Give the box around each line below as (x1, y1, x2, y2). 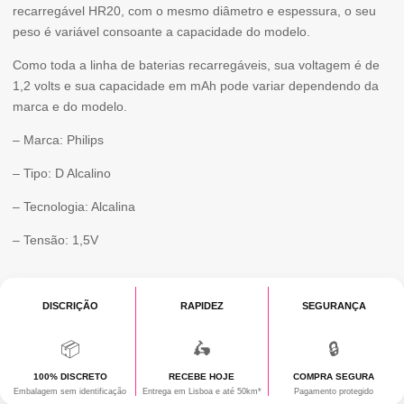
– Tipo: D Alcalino (13, 165, 111, 180)
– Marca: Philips (13, 132, 104, 147)
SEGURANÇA (301, 299, 366, 311)
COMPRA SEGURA (293, 371, 375, 381)
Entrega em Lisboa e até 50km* (142, 386, 262, 396)
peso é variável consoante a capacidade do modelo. (13, 23, 310, 39)
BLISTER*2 (161, 16, 238, 34)
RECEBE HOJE (169, 371, 235, 381)
